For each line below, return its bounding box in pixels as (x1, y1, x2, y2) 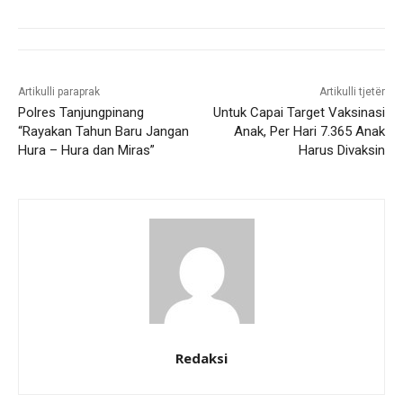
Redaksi (175, 348, 228, 367)
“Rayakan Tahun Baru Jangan (18, 122, 189, 139)
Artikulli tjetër (318, 85, 385, 98)
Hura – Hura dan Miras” (18, 141, 155, 158)
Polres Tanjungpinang (18, 103, 144, 121)
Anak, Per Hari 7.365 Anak (233, 122, 385, 139)
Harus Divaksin (298, 141, 385, 158)
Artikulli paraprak (18, 85, 100, 98)
